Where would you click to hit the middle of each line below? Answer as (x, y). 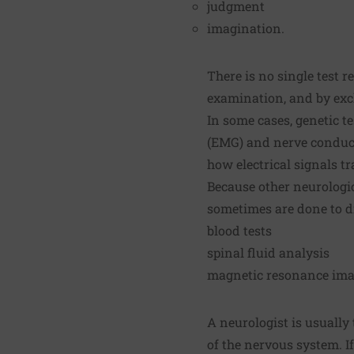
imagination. (246, 28)
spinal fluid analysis (268, 252)
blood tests (239, 230)
